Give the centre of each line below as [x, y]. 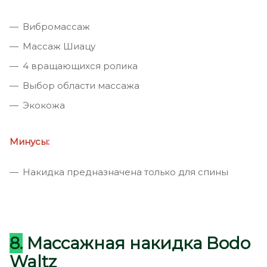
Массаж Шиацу [59, 46]
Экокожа [44, 105]
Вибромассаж [56, 27]
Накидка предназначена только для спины [125, 172]
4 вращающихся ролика [80, 66]
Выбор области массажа [81, 86]
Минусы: [30, 142]
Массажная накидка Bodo [136, 243]
